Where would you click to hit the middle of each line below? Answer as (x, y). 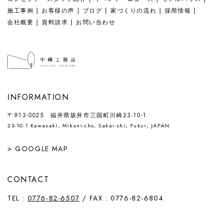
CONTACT (28, 179)
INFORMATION (38, 97)
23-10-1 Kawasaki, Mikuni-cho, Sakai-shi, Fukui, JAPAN (89, 125)
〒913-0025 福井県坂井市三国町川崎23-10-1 (77, 115)
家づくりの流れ (134, 11)
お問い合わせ (96, 23)
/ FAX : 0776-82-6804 (122, 198)
